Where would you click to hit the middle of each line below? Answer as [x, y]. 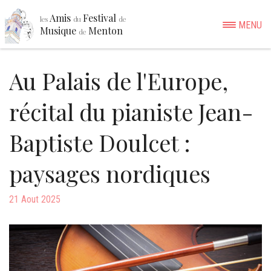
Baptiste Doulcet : [100, 142]
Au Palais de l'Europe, [119, 81]
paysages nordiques [110, 173]
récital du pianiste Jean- [131, 112]
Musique [59, 31]
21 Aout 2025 [35, 199]
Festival [100, 18]
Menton [104, 31]
